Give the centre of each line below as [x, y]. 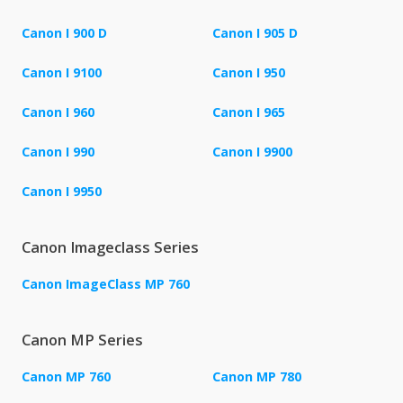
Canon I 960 [58, 112]
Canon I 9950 [62, 192]
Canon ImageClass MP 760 [106, 284]
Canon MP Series [82, 340]
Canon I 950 [249, 73]
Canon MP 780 [257, 377]
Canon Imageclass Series [110, 248]
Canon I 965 [249, 112]
